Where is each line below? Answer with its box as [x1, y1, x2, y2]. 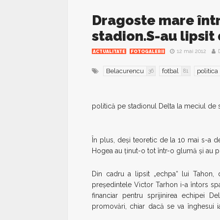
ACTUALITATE [93, 49, 125, 54]
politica [197, 67, 218, 75]
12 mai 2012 [177, 48, 206, 55]
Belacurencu [106, 67, 144, 75]
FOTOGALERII [131, 49, 164, 54]
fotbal [162, 67, 179, 75]
